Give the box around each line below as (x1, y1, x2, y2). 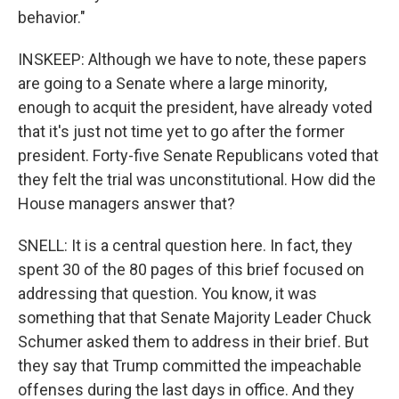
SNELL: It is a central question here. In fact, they (18, 235, 353, 255)
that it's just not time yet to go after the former (18, 121, 345, 141)
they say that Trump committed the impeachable (18, 355, 362, 375)
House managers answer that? (18, 193, 235, 213)
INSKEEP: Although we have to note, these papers (18, 49, 367, 69)
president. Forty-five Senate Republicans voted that (18, 145, 379, 165)
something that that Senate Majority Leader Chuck (18, 307, 371, 327)
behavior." (18, 7, 85, 27)
